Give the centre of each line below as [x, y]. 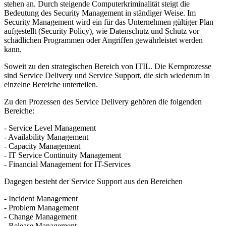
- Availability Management [46, 137]
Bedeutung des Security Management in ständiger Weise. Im [100, 13]
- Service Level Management [50, 128]
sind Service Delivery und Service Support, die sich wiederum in [107, 75]
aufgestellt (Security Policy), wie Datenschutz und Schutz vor [102, 31]
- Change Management [40, 216]
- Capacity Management [42, 146]
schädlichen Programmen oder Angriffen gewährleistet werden [103, 40]
